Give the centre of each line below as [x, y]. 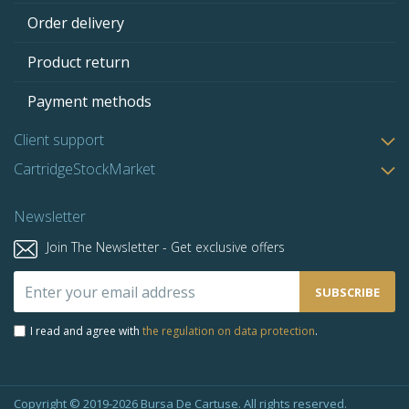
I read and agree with [86, 331]
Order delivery [76, 23]
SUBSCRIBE [347, 292]
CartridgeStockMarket [84, 169]
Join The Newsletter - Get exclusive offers [166, 247]
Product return [79, 63]
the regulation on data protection [229, 331]
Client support [59, 140]
